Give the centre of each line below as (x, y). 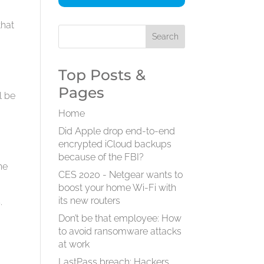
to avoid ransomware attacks (120, 231)
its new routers (89, 201)
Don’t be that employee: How (120, 218)
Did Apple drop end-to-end (116, 131)
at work (74, 244)
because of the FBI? (101, 157)
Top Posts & (102, 75)
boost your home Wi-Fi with (117, 188)
